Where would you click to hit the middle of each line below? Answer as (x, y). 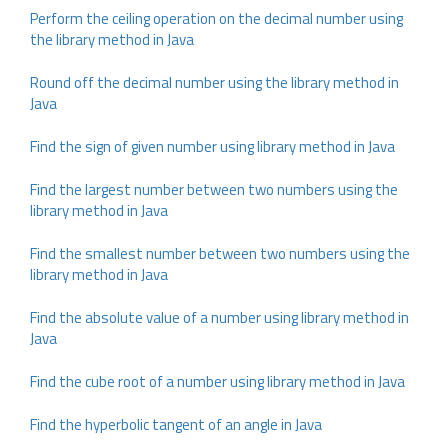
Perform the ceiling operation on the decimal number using (216, 18)
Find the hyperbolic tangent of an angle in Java (176, 424)
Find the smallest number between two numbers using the (220, 253)
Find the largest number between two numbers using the (214, 189)
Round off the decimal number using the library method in (214, 82)
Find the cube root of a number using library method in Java (217, 381)
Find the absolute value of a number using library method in (219, 317)
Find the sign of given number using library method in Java (212, 146)
